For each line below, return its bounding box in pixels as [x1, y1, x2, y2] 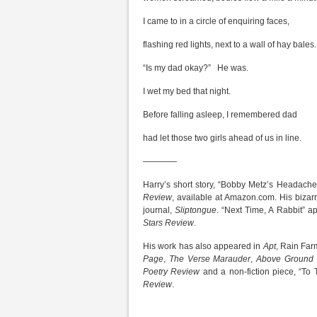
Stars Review [143, 218, 194, 228]
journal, [143, 205, 175, 215]
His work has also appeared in [143, 241, 263, 251]
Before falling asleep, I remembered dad [143, 110, 297, 120]
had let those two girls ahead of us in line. [143, 133, 301, 143]
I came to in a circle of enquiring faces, [143, 16, 289, 26]
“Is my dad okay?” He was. [143, 63, 248, 73]
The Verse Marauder [168, 254, 251, 264]
